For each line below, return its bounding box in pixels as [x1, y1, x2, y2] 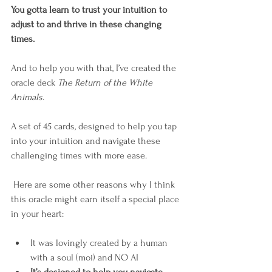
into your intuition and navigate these [11, 135, 163, 146]
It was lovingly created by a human [30, 237, 170, 248]
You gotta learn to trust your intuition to [11, 4, 169, 15]
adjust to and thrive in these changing [11, 19, 164, 30]
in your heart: [11, 208, 66, 219]
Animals [11, 92, 42, 103]
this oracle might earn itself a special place [11, 194, 182, 205]
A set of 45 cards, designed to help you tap [11, 121, 179, 132]
